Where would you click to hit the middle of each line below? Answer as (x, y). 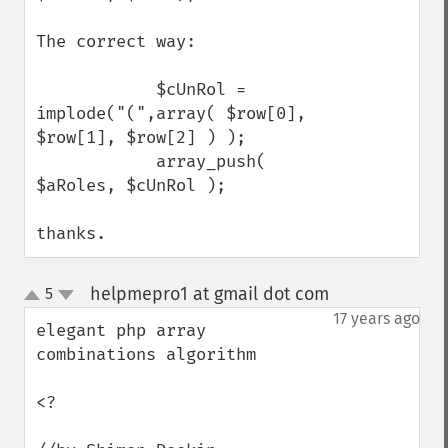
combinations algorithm (146, 354)
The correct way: (116, 41)
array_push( (96, 161)
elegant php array (121, 330)
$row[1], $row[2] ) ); (146, 137)
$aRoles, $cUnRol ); (136, 185)
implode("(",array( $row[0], (171, 113)
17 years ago (376, 318)
